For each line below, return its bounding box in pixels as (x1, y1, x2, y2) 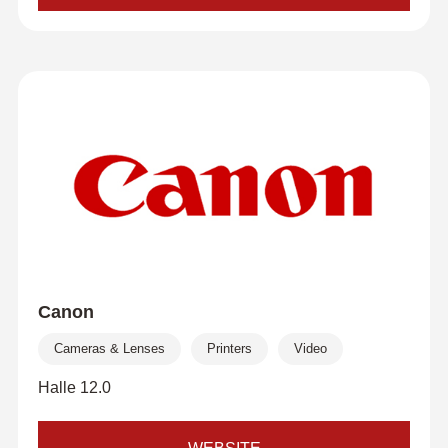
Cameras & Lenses (53, 341, 165, 356)
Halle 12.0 (37, 379, 111, 396)
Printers (206, 341, 252, 356)
